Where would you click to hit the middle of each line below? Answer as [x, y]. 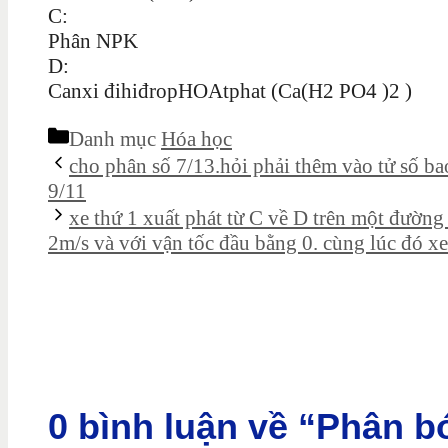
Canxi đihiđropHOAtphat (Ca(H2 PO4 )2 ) [230, 90]
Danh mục [115, 138]
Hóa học [196, 138]
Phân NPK [93, 40]
